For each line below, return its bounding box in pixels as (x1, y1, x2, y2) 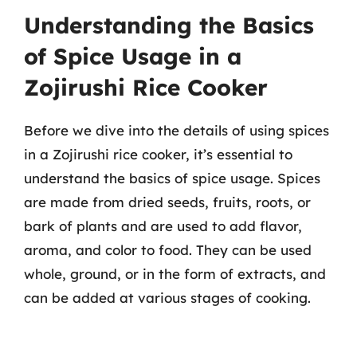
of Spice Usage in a (24, 42, 241, 70)
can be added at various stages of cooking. (24, 289, 311, 306)
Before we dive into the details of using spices (24, 122, 329, 139)
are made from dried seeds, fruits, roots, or (24, 194, 311, 210)
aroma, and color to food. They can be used (24, 241, 312, 258)
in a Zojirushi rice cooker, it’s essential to (24, 146, 292, 163)
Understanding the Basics (24, 11, 314, 39)
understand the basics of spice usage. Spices (24, 170, 320, 186)
